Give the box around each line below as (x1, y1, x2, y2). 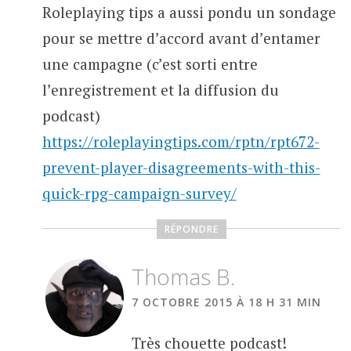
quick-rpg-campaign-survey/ (42, 183, 237, 203)
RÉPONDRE (164, 223, 219, 237)
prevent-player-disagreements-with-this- (42, 157, 320, 177)
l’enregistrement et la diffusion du (42, 79, 279, 100)
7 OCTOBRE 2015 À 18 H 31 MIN (131, 294, 321, 309)
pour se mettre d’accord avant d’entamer (42, 27, 320, 48)
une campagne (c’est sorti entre (42, 53, 258, 74)
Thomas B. (131, 261, 235, 291)
